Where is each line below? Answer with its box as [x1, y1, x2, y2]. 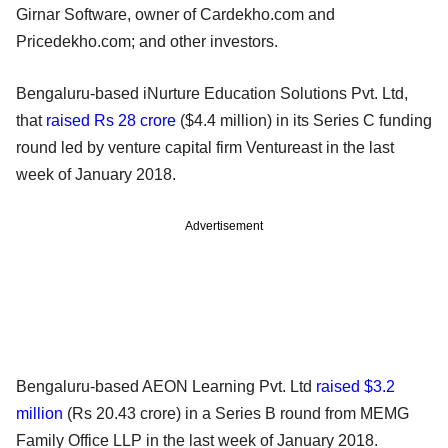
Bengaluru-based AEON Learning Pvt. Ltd [16, 377, 316, 395]
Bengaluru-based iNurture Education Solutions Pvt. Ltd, [16, 84, 408, 102]
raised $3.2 [316, 377, 395, 395]
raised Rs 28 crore [46, 111, 176, 129]
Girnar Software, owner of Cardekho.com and [16, 5, 335, 23]
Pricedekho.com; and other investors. [16, 32, 278, 50]
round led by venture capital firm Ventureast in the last [16, 138, 394, 156]
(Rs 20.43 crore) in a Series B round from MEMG [63, 404, 409, 422]
